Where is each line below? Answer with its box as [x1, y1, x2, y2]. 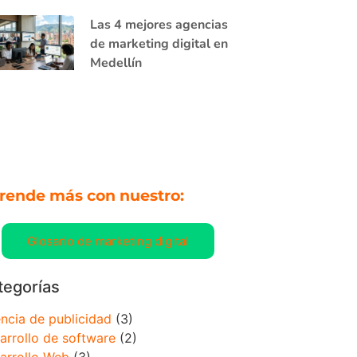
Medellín [89, 54, 142, 73]
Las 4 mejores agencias [89, 16, 228, 34]
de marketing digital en [89, 35, 228, 53]
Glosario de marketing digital [27, 233, 190, 249]
